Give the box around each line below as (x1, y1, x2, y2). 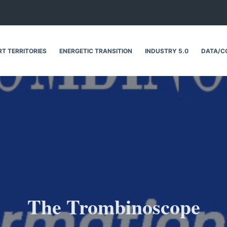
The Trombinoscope (27, 191, 200, 221)
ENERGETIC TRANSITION (59, 47, 133, 55)
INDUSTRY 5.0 (145, 47, 189, 55)
